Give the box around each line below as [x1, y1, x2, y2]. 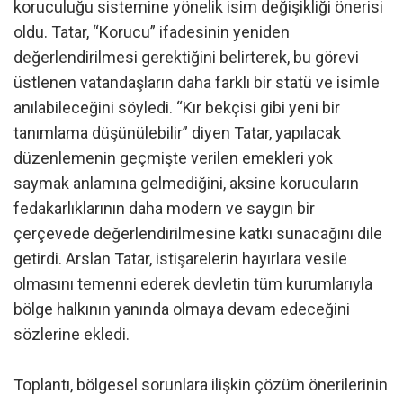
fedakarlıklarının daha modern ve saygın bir [13, 199, 315, 219]
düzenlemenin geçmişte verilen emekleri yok [13, 148, 333, 168]
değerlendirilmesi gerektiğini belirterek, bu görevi [13, 48, 359, 67]
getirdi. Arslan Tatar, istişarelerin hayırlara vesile [13, 249, 347, 269]
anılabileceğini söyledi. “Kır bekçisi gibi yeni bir [13, 98, 340, 118]
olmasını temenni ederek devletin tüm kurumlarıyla [13, 274, 372, 294]
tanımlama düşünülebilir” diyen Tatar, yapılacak [13, 123, 341, 143]
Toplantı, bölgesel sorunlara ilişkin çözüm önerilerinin [13, 375, 388, 395]
